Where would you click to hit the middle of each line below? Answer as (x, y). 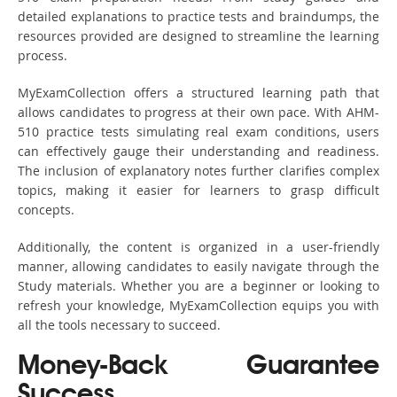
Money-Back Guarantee (198, 367)
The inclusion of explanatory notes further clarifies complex (198, 171)
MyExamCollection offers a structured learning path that (198, 93)
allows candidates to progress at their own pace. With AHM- (198, 113)
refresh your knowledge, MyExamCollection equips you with (198, 306)
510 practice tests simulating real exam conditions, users (198, 132)
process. (43, 56)
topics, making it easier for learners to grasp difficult (198, 191)
